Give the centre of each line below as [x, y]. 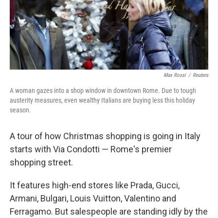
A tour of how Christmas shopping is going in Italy [105, 136]
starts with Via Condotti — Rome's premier [91, 149]
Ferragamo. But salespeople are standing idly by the [109, 212]
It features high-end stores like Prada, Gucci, [95, 185]
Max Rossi [175, 75]
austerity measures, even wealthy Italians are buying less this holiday [102, 100]
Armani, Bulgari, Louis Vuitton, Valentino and [93, 199]
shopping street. [41, 163]
